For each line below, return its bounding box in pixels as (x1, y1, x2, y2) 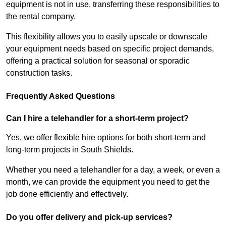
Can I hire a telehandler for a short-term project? (6, 114, 189, 123)
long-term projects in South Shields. (6, 145, 133, 154)
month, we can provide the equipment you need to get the (6, 178, 210, 187)
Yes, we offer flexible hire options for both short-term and (6, 133, 206, 142)
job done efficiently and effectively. (6, 190, 128, 199)
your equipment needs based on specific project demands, (6, 44, 214, 53)
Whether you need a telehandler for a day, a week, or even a (6, 165, 220, 175)
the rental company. (6, 12, 76, 21)
